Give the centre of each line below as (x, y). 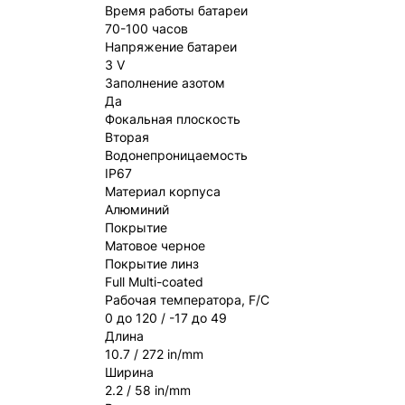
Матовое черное (155, 245)
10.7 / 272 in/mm (154, 354)
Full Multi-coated (154, 282)
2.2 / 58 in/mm (148, 390)
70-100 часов (146, 28)
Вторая (127, 137)
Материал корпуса (163, 191)
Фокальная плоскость (173, 119)
